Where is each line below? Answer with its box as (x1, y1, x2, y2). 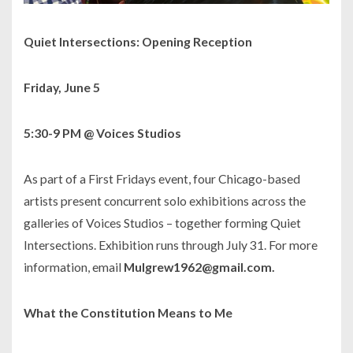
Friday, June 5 (24, 80, 100, 95)
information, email (24, 259, 124, 275)
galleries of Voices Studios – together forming (24, 215, 270, 231)
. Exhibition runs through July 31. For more (94, 237, 318, 253)
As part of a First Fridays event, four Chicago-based (24, 171, 300, 187)
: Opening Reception (136, 34, 252, 50)
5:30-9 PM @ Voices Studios (24, 125, 181, 141)
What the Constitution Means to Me (24, 305, 232, 321)
